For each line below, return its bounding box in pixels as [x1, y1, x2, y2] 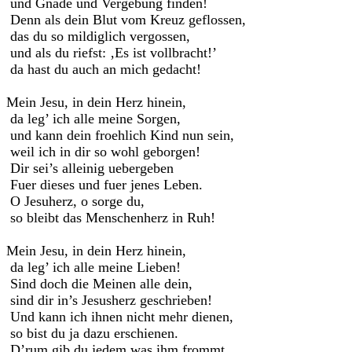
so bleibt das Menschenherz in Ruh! [6, 210, 215, 225]
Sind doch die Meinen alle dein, [6, 276, 192, 291]
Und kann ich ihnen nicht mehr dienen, [6, 309, 233, 324]
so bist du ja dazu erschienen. [6, 325, 178, 341]
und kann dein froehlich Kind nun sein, [6, 127, 234, 143]
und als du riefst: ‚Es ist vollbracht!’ [6, 45, 217, 60]
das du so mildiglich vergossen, [6, 28, 190, 44]
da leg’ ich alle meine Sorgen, [6, 111, 181, 126]
